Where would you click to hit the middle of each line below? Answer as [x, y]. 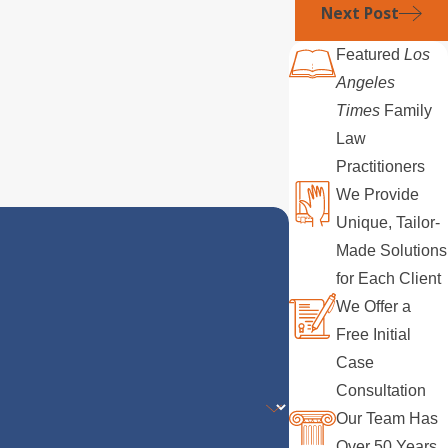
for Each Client [389, 278]
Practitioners [383, 166]
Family [406, 110]
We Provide [378, 194]
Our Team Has [387, 418]
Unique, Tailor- [388, 222]
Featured [370, 54]
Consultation [381, 390]
